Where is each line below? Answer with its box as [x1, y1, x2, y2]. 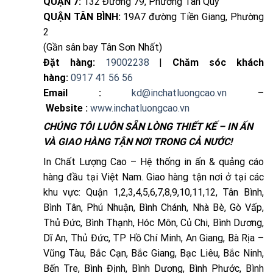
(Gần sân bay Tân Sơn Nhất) [43, 41, 162, 53]
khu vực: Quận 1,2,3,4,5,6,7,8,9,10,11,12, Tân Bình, [43, 186, 264, 198]
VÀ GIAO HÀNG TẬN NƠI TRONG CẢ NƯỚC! [43, 135, 232, 147]
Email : [43, 87, 101, 99]
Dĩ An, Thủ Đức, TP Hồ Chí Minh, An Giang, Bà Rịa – [43, 232, 264, 244]
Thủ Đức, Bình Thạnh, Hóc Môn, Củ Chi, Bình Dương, [43, 216, 264, 229]
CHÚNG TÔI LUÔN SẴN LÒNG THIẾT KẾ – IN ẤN [43, 120, 253, 132]
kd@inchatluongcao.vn [132, 87, 227, 99]
